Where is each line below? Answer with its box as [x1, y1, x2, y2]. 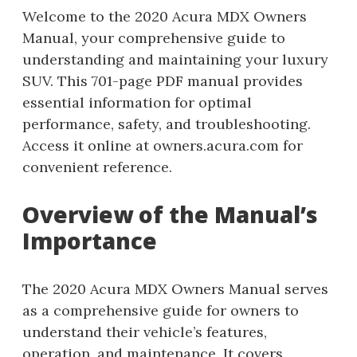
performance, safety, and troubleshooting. [22, 115, 311, 133]
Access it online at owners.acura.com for [22, 136, 303, 155]
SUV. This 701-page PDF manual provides [22, 72, 303, 90]
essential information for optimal [22, 93, 252, 112]
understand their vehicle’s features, [22, 323, 267, 341]
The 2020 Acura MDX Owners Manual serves [22, 280, 328, 298]
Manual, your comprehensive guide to [22, 29, 285, 47]
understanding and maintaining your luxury [22, 50, 328, 69]
